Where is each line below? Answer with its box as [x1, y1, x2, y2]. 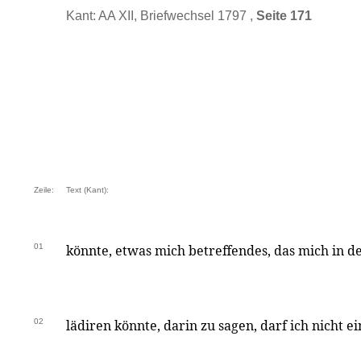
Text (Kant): [66, 185, 109, 194]
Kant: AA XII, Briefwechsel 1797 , [66, 9, 256, 23]
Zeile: [34, 185, 54, 194]
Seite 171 [256, 9, 312, 23]
